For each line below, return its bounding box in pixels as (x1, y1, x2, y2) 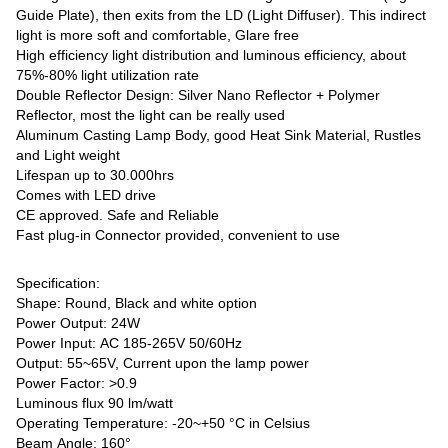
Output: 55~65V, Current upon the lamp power (16, 355, 310, 372)
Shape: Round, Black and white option (16, 295, 258, 312)
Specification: (16, 275, 101, 292)
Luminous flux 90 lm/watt (16, 395, 174, 412)
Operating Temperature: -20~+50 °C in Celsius (16, 415, 311, 432)
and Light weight (16, 147, 121, 164)
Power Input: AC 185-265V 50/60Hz (16, 335, 243, 352)
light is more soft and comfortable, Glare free (16, 27, 300, 44)
